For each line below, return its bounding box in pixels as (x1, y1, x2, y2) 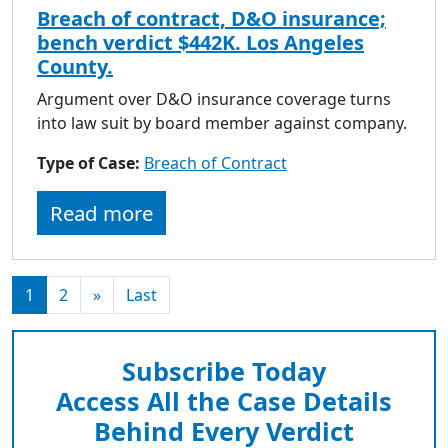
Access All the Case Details (56, 383, 392, 418)
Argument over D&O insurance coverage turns (37, 87, 391, 110)
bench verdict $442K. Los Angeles (37, 28, 364, 56)
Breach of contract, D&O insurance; (37, 4, 386, 32)
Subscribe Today (122, 353, 326, 388)
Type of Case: (37, 151, 144, 174)
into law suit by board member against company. (37, 111, 407, 134)
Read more (50, 198, 153, 227)
